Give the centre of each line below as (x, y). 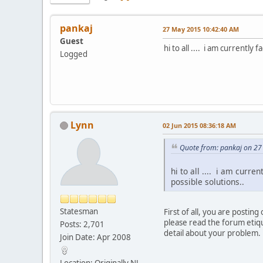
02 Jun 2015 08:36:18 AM (199, 125)
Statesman (79, 211)
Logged (74, 54)
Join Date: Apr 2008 (95, 237)
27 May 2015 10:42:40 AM (201, 29)
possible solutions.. (208, 182)
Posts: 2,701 (82, 224)
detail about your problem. (212, 233)
